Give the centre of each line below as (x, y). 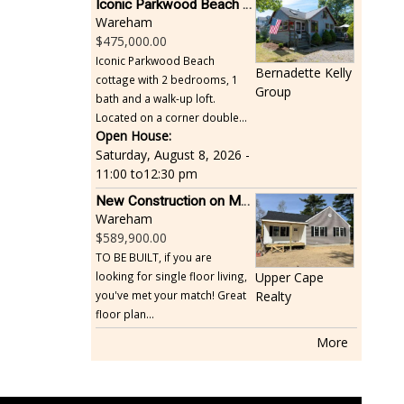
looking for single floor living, (171, 276)
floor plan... (125, 314)
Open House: (133, 136)
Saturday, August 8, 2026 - (173, 155)
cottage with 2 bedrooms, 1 (167, 80)
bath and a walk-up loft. (156, 99)
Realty (273, 297)
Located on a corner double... (171, 118)
